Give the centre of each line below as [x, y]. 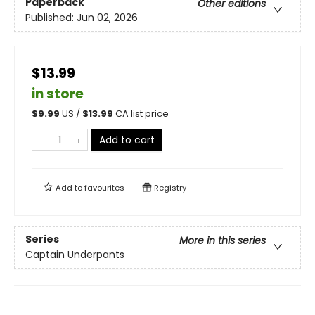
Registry [169, 188]
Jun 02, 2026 [107, 18]
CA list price [142, 114]
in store [58, 94]
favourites [104, 188]
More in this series [223, 241]
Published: [51, 18]
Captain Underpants [75, 255]
